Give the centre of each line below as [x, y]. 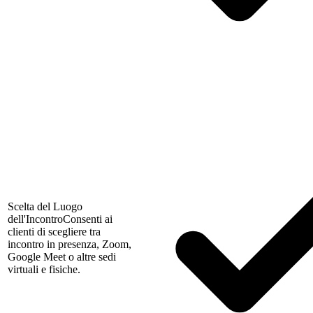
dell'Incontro [35, 219]
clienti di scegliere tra [54, 232]
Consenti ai [88, 219]
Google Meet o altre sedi [62, 257]
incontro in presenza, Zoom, [70, 245]
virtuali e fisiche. [44, 270]
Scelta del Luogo [45, 207]
